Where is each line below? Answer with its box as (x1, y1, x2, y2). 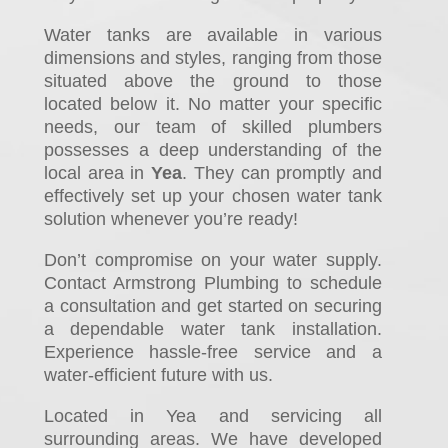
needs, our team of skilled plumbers (43, 117, 382, 138)
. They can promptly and (182, 163, 382, 184)
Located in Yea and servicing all (43, 406, 382, 427)
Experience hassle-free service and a (43, 342, 382, 363)
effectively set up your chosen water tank (43, 186, 382, 207)
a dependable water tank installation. (43, 319, 382, 340)
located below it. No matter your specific (43, 94, 382, 115)
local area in (43, 163, 152, 184)
